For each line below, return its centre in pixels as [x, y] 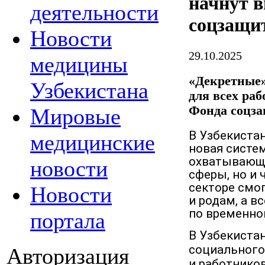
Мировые [75, 117]
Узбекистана [89, 91]
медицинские [93, 143]
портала [68, 221]
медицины [79, 64]
